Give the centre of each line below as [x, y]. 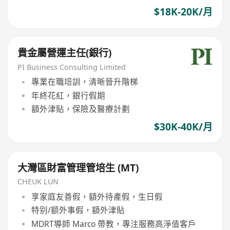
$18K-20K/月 [183, 12]
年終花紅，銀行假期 [68, 95]
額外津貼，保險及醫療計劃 [80, 109]
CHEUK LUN [38, 182]
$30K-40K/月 [183, 127]
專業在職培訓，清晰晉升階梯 [84, 82]
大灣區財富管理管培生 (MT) [78, 168]
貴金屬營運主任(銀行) [65, 53]
